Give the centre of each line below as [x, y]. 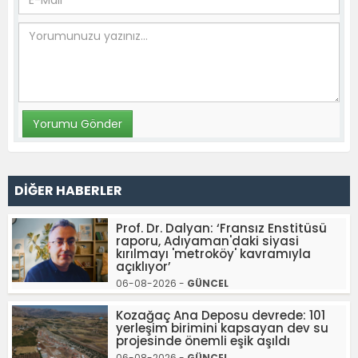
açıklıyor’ [143, 266]
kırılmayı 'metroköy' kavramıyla [213, 253]
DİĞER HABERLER [68, 190]
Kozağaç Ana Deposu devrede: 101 [221, 315]
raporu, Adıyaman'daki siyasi [207, 241]
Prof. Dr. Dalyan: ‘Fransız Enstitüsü [221, 228]
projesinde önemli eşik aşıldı [203, 340]
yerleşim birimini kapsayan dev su [222, 328]
